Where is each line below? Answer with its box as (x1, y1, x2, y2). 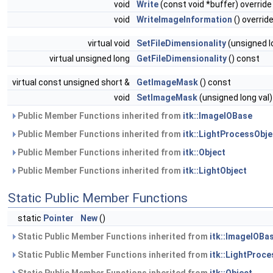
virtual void (88, 38, 132, 49)
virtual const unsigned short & (12, 77, 132, 88)
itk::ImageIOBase (183, 111, 252, 121)
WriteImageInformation (136, 15, 232, 25)
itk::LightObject (183, 166, 247, 176)
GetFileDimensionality (136, 54, 227, 64)
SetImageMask (136, 93, 197, 103)
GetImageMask (136, 77, 198, 88)
